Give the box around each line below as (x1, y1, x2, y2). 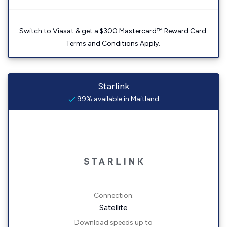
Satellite (99, 203, 128, 212)
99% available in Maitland (75, 95, 159, 103)
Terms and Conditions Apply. (65, 39, 162, 48)
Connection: (93, 191, 134, 200)
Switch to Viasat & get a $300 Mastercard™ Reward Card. (19, 27, 208, 35)
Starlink (98, 81, 129, 92)
